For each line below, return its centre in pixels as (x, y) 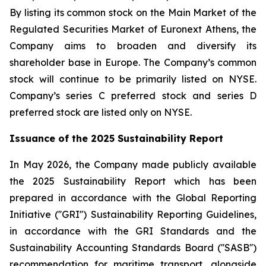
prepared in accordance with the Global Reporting (133, 198)
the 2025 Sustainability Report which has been (133, 181)
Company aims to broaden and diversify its (133, 46)
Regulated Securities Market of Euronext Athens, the (133, 29)
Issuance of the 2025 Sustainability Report (116, 138)
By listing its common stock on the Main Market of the (133, 12)
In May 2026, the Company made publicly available (133, 164)
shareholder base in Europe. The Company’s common (133, 62)
